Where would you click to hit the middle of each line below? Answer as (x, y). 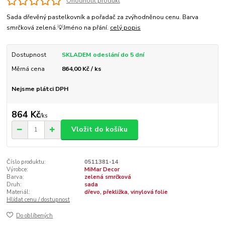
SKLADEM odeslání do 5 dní (103, 55)
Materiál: (19, 192)
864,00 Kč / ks (81, 69)
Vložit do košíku (99, 130)
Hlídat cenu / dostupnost (38, 199)
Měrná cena (28, 69)
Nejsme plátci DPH (40, 89)
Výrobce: (18, 169)
